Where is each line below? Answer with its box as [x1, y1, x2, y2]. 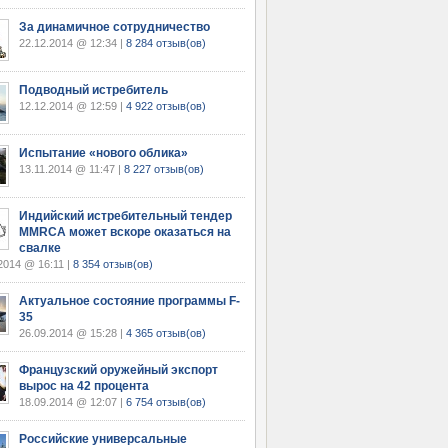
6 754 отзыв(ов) [126, 396, 206, 408]
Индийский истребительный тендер [19, 209, 232, 223]
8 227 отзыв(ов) [124, 163, 204, 175]
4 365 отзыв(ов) [126, 327, 206, 339]
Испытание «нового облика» [19, 146, 188, 160]
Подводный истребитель [19, 83, 168, 97]
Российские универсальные [19, 432, 187, 446]
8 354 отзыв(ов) [73, 258, 153, 270]
